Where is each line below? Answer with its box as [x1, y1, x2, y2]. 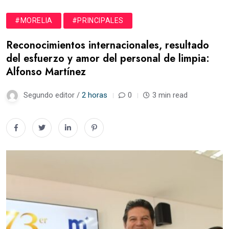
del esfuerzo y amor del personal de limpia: [6, 51, 210, 66]
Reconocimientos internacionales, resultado [6, 37, 209, 53]
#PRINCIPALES [72, 16, 124, 25]
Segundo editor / [24, 90, 82, 100]
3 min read [152, 90, 188, 100]
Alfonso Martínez [6, 64, 86, 79]
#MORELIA [15, 16, 53, 25]
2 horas [82, 90, 107, 100]
